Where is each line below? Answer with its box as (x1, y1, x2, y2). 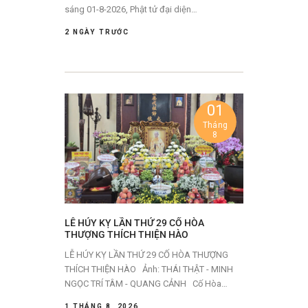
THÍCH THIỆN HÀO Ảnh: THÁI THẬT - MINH (65, 264, 138, 275)
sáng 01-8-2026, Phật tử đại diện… (65, 3, 197, 14)
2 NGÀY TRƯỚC (65, 27, 129, 36)
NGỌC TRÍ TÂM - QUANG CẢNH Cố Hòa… (192, 278, 228, 289)
